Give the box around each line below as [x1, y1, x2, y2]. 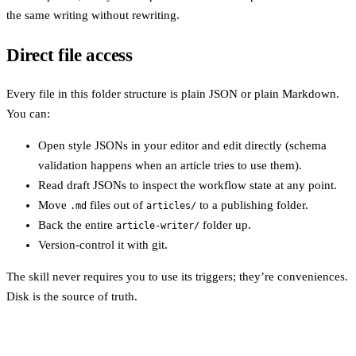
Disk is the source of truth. [6, 290, 137, 304]
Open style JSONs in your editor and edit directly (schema [38, 139, 327, 153]
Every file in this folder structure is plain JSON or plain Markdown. [6, 87, 339, 101]
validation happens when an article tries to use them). [38, 159, 302, 172]
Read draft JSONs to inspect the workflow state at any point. [38, 179, 337, 192]
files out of [87, 199, 146, 212]
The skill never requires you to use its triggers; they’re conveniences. [6, 270, 348, 284]
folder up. [199, 219, 251, 232]
